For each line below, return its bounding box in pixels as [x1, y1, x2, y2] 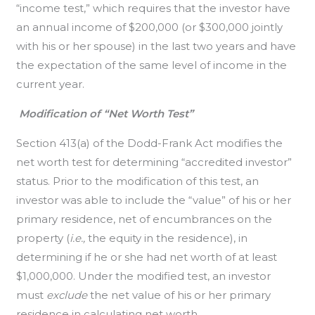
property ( [16, 231, 70, 245]
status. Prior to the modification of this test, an [16, 174, 259, 188]
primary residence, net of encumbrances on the [16, 212, 273, 226]
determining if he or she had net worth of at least [16, 250, 278, 264]
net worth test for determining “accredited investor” [16, 155, 292, 169]
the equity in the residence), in [88, 231, 248, 245]
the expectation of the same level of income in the [16, 58, 288, 72]
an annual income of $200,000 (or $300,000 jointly [16, 20, 283, 34]
